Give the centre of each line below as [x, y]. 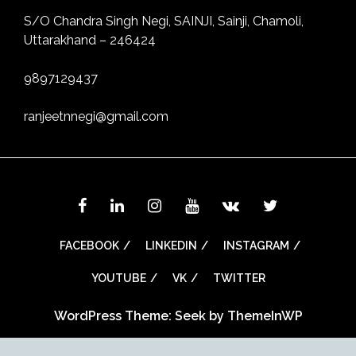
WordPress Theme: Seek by [140, 316]
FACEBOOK [89, 246]
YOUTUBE [118, 279]
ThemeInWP [265, 316]
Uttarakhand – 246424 [90, 41]
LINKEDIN [171, 246]
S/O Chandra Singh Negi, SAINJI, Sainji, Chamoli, [164, 21]
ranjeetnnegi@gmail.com [96, 117]
